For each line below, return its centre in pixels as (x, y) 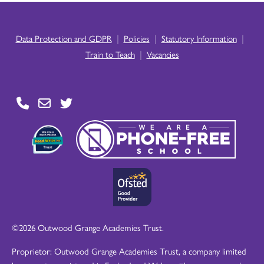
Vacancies (163, 54)
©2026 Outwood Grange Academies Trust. (88, 227)
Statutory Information (199, 38)
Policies (136, 38)
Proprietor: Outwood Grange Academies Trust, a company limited (129, 251)
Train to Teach (110, 54)
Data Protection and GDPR (64, 38)
